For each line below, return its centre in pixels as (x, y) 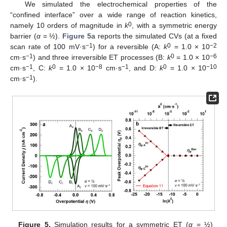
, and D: (144, 68)
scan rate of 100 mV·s (48, 47)
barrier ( (23, 36)
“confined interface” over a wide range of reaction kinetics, (113, 15)
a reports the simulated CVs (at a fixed (154, 36)
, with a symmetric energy (174, 26)
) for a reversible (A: (128, 47)
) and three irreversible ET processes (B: (100, 58)
